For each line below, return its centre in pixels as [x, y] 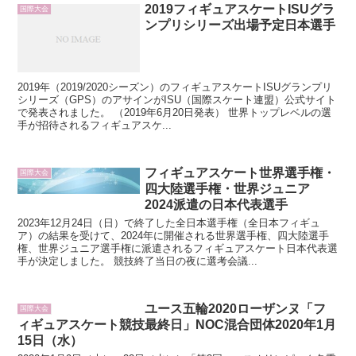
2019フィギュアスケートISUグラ [240, 9]
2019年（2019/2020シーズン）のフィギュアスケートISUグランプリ [175, 87]
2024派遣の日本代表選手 [217, 205]
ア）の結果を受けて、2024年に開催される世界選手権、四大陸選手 [174, 236]
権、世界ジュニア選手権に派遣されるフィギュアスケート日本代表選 [178, 249]
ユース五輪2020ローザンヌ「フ [236, 309]
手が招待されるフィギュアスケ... [95, 126]
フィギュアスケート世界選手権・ [240, 173]
